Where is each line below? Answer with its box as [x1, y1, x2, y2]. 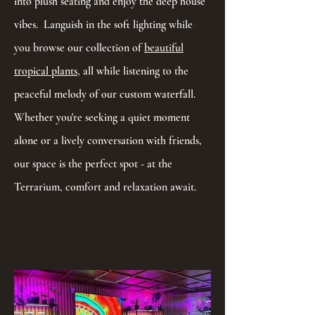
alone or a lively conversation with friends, [14, 134, 202, 148]
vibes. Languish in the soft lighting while [14, 18, 193, 32]
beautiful [144, 41, 184, 56]
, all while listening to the [77, 64, 188, 79]
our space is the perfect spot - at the [14, 157, 172, 172]
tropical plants [14, 64, 77, 79]
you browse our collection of [14, 41, 144, 56]
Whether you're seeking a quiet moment [14, 110, 190, 125]
